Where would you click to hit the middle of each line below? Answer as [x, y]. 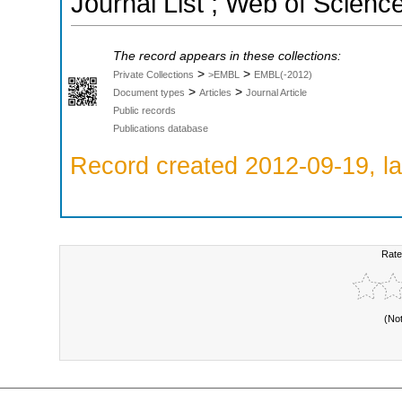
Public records [144, 110]
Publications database [161, 128]
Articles [215, 92]
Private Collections [153, 74]
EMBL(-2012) [283, 74]
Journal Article [276, 92]
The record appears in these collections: [227, 56]
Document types [149, 92]
